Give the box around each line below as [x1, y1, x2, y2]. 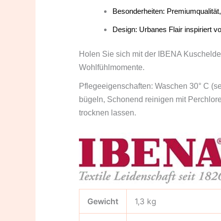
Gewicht [87, 196, 118, 207]
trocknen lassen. [79, 109, 136, 117]
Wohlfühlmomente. [79, 63, 145, 72]
